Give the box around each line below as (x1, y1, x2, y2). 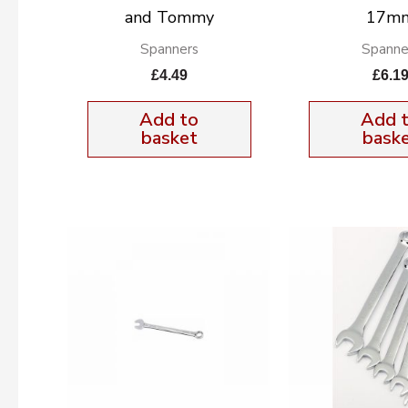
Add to (139, 107, 199, 132)
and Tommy (124, 6, 214, 29)
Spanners (139, 40, 199, 59)
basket (140, 125, 198, 150)
